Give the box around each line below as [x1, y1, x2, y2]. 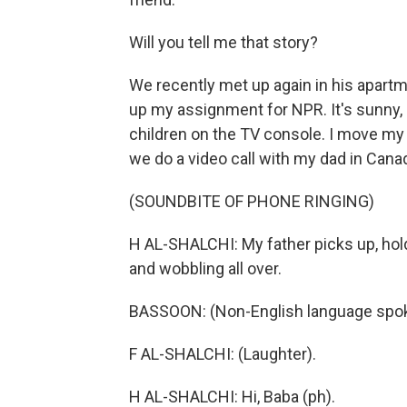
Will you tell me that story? [129, 33, 318, 52]
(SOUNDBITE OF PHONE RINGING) [129, 192, 374, 211]
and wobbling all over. [129, 259, 282, 278]
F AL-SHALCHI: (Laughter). [129, 344, 316, 363]
